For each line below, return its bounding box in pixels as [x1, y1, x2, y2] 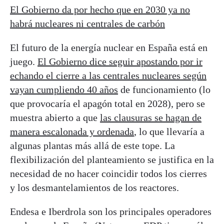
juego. [10, 56, 37, 67]
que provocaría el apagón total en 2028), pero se [10, 98, 205, 109]
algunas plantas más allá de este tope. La [10, 140, 175, 151]
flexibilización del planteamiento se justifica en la [10, 154, 214, 165]
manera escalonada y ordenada [10, 126, 134, 137]
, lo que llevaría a [134, 126, 204, 137]
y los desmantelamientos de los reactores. [10, 182, 179, 193]
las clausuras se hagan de [100, 112, 201, 123]
